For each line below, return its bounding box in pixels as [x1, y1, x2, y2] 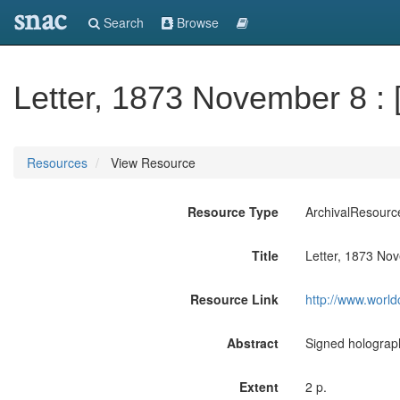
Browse [173, 13, 219, 31]
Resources [27, 154, 87, 171]
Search [100, 13, 144, 31]
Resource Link [189, 290, 279, 308]
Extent [238, 378, 279, 396]
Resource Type [187, 203, 279, 221]
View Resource [107, 154, 196, 171]
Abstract [226, 334, 279, 352]
